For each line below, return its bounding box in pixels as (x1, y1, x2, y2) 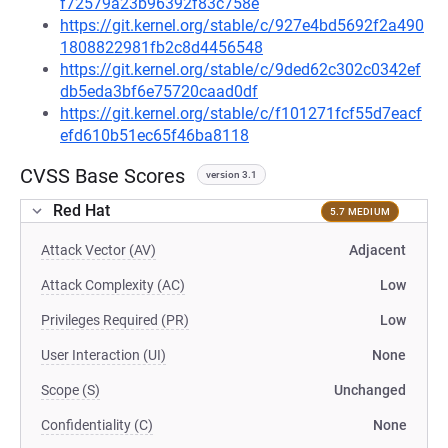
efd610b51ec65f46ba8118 (60, 126, 249, 145)
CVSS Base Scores (20, 164, 185, 188)
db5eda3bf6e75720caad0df (60, 82, 258, 101)
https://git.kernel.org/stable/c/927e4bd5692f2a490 (60, 16, 424, 35)
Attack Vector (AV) (41, 242, 156, 258)
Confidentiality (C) (41, 417, 153, 433)
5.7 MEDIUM (329, 205, 390, 217)
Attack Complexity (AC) (41, 277, 185, 293)
